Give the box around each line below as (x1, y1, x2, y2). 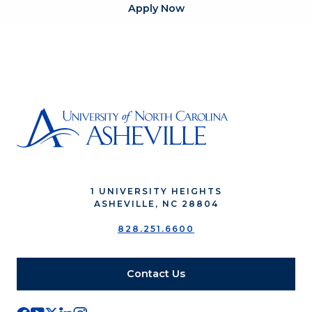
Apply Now (127, 2, 185, 15)
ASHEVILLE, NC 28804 (93, 198, 219, 210)
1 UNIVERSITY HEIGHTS (90, 186, 222, 197)
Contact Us (127, 267, 185, 281)
